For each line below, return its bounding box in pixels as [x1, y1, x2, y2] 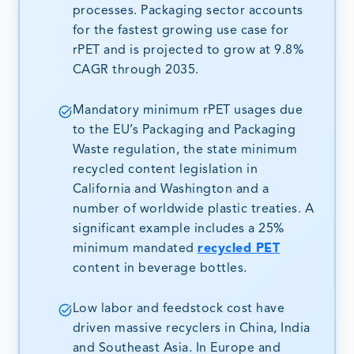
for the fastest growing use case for [72, 24, 289, 38]
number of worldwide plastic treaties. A [72, 203, 314, 217]
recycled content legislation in [72, 164, 258, 177]
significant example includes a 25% [72, 223, 284, 236]
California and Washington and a [72, 183, 269, 197]
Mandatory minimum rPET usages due [72, 104, 303, 118]
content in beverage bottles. [72, 262, 247, 276]
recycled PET [198, 243, 281, 256]
